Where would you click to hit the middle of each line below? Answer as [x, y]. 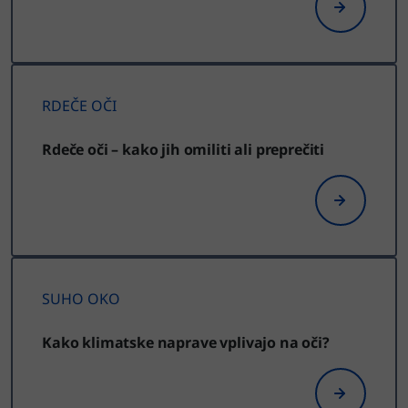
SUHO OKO [81, 298]
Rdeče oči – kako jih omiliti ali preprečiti [184, 149]
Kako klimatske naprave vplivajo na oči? [186, 342]
